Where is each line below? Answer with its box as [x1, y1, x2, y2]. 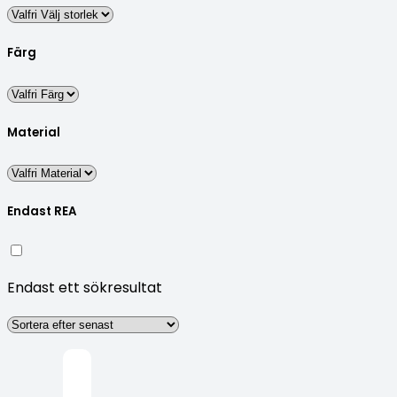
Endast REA [7, 203, 77, 221]
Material [7, 123, 60, 141]
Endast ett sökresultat [7, 277, 162, 299]
